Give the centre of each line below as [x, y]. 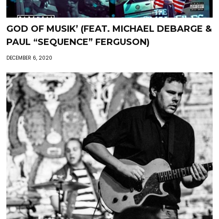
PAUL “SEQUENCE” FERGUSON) [78, 42]
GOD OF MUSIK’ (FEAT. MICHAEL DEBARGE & [109, 29]
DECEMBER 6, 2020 [30, 58]
